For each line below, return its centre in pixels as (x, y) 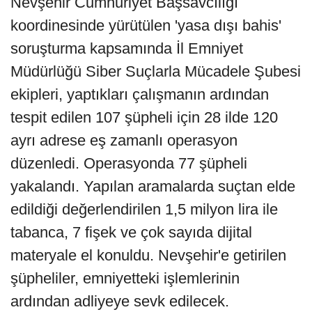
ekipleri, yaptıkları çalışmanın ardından (140, 95)
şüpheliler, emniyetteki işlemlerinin (125, 279)
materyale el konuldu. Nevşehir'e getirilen (148, 256)
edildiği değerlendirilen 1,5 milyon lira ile (144, 210)
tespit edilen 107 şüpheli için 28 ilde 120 (144, 118)
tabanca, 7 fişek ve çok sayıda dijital (131, 233)
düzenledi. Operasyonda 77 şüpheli (129, 164)
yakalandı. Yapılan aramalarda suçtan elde (153, 187)
